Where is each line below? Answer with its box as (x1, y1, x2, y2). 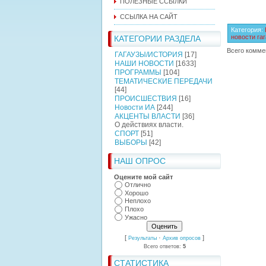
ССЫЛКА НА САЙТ (120, 13, 178, 20)
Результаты (128, 235, 157, 242)
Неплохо (125, 197, 151, 205)
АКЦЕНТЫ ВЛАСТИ (115, 112, 180, 121)
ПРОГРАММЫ (115, 68, 161, 77)
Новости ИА (115, 103, 155, 112)
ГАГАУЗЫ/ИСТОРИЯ (115, 50, 183, 59)
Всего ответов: (143, 243, 183, 250)
